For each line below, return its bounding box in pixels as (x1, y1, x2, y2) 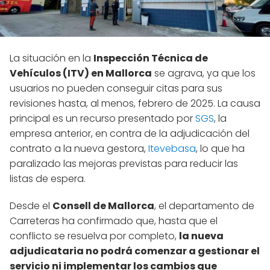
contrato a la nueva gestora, (10, 142, 148, 156)
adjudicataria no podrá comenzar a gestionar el (10, 244, 260, 259)
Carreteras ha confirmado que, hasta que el (10, 214, 218, 228)
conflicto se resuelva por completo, (10, 229, 179, 243)
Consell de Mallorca (52, 199, 154, 213)
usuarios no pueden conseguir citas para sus (10, 81, 222, 96)
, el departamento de (154, 199, 254, 213)
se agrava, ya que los (152, 66, 256, 81)
